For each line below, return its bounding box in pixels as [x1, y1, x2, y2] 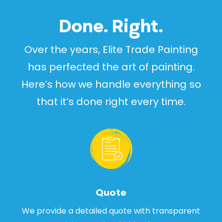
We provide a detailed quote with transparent [22, 205, 200, 217]
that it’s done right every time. [36, 95, 186, 109]
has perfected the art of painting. [27, 60, 195, 74]
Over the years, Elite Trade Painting [24, 43, 198, 56]
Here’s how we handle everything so [21, 77, 201, 91]
